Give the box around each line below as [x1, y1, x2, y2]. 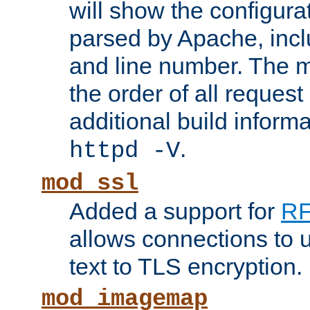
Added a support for [69, 198, 281, 225]
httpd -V [69, 138, 180, 165]
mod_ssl [42, 170, 138, 197]
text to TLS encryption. [69, 253, 302, 280]
